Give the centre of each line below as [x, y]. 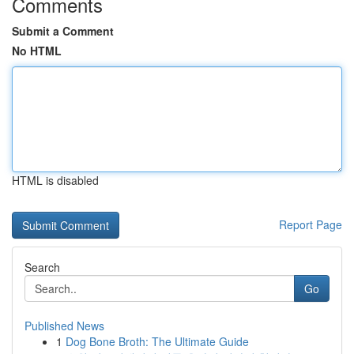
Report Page [311, 224]
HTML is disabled [55, 180]
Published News [64, 326]
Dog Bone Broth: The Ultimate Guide [157, 341]
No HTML [37, 51]
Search [42, 267]
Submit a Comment [63, 31]
